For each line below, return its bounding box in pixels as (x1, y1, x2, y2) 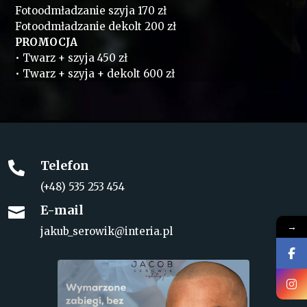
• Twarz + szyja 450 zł (15, 51, 128, 65)
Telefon (40, 158, 89, 174)
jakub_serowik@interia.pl (40, 225, 173, 238)
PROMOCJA (15, 36, 78, 49)
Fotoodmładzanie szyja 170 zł (15, 4, 167, 18)
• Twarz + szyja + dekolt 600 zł (15, 67, 175, 81)
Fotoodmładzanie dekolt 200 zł (15, 20, 177, 34)
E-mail (40, 202, 84, 219)
